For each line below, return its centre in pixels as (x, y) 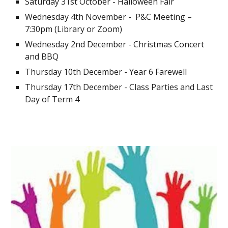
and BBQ (42, 56)
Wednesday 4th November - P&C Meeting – (109, 17)
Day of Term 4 (52, 99)
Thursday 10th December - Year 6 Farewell (106, 72)
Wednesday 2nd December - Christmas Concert (115, 44)
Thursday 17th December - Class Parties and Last (119, 87)
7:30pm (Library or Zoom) (75, 29)
